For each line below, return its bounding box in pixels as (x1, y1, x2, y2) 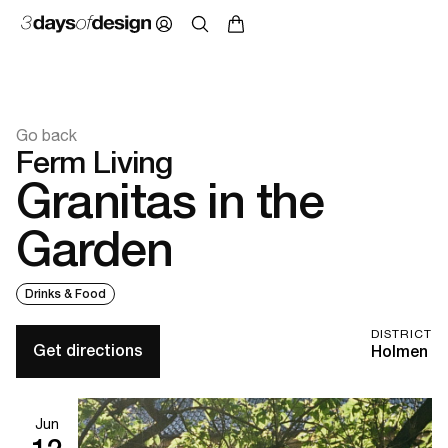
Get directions (33, 341, 143, 361)
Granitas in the (16, 171, 324, 229)
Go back (16, 125, 77, 144)
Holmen (371, 341, 428, 361)
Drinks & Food (25, 286, 106, 301)
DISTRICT (371, 326, 432, 341)
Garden (16, 219, 173, 277)
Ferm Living (16, 143, 172, 180)
